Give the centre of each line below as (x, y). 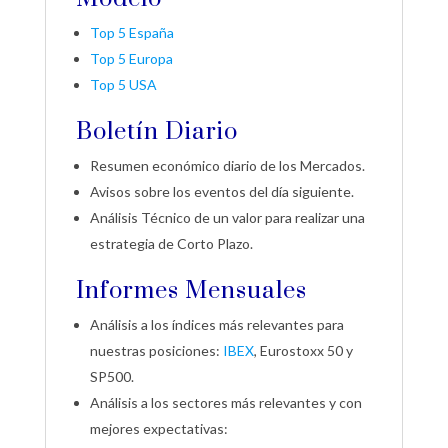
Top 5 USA (123, 85)
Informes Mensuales (191, 291)
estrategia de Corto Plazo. (171, 244)
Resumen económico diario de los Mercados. (227, 166)
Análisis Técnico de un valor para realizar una (227, 218)
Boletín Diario (156, 132)
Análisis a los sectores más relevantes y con (225, 403)
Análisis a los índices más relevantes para (216, 325)
